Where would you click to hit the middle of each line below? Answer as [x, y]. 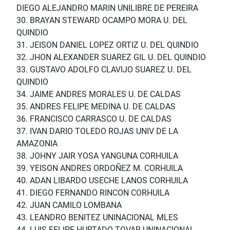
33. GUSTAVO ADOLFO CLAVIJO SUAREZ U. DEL [104, 70]
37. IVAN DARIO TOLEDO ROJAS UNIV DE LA [97, 131]
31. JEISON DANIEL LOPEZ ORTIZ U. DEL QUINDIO [108, 45]
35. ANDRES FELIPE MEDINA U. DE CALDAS [96, 107]
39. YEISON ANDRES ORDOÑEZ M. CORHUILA [100, 168]
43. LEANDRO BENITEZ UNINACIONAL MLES [97, 218]
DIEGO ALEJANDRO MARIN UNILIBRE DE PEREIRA [107, 8]
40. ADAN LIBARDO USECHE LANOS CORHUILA [102, 181]
